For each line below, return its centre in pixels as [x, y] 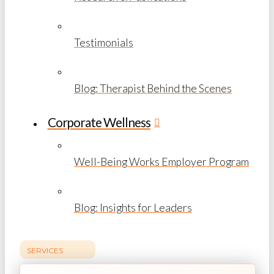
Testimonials [104, 43]
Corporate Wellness [99, 122]
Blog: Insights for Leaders [133, 208]
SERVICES [45, 250]
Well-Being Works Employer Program [161, 162]
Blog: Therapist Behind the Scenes [153, 89]
